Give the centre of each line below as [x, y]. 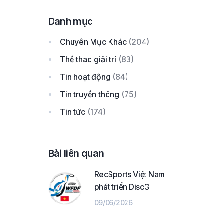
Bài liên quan [76, 153]
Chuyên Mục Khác [93, 42]
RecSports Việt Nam [130, 174]
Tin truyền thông [89, 94]
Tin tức [72, 112]
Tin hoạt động [85, 77]
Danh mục [70, 21]
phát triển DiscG [122, 187]
